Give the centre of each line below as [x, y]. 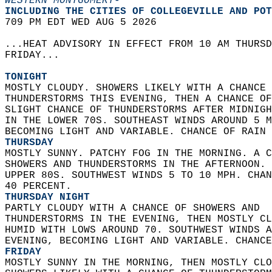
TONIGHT [26, 77]
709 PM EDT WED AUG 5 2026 [87, 22]
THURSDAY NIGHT [47, 197]
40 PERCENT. [41, 186]
